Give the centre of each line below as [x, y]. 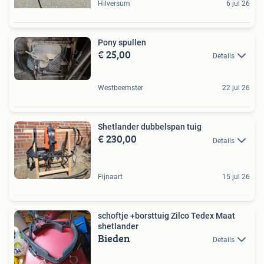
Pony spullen [122, 42]
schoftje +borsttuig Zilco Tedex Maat [166, 215]
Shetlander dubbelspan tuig [150, 127]
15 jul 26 [236, 176]
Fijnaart [110, 176]
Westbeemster [121, 88]
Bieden [114, 238]
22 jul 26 [236, 88]
